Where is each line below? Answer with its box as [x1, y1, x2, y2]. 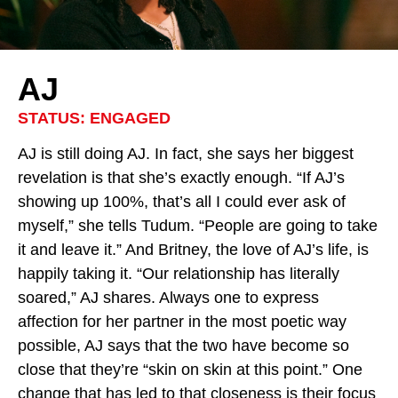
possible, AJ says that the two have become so [18, 337, 349, 354]
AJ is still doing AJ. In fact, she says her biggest [18, 145, 354, 163]
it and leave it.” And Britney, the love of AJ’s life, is [18, 241, 369, 259]
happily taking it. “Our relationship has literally [18, 265, 339, 283]
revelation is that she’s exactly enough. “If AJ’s [18, 169, 345, 187]
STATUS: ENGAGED [18, 109, 171, 127]
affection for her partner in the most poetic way [18, 313, 346, 330]
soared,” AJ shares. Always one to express [18, 289, 319, 306]
